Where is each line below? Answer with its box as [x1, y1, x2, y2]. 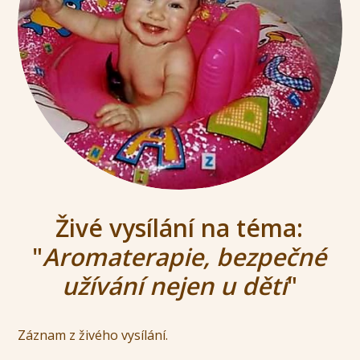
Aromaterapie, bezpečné [43, 240, 327, 274]
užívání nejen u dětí [61, 269, 287, 303]
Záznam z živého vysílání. [18, 326, 172, 345]
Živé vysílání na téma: [55, 211, 304, 245]
